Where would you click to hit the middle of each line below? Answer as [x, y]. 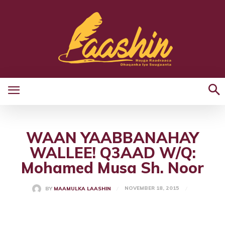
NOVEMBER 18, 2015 [152, 188]
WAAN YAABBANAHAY [113, 138]
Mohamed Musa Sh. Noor [113, 168]
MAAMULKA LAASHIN [82, 189]
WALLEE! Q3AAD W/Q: [113, 153]
